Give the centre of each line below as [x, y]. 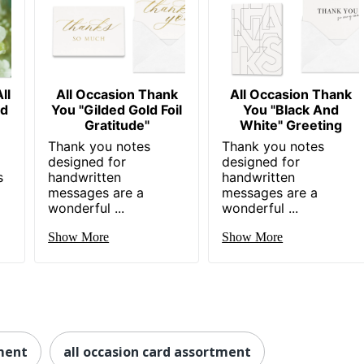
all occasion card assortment [157, 351]
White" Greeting [290, 125]
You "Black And [290, 109]
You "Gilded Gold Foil [117, 109]
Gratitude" [117, 125]
